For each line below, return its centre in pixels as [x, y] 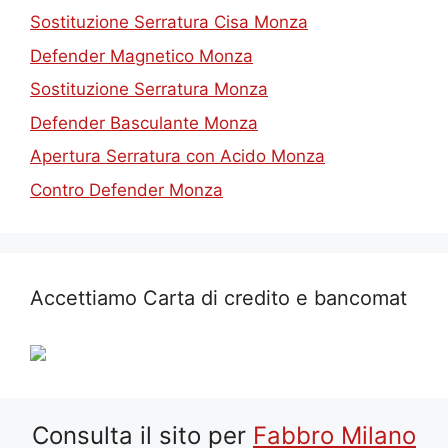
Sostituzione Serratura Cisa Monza [169, 22]
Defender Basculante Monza [144, 122]
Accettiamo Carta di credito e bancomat [218, 297]
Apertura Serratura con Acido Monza [177, 156]
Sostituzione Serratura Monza [149, 89]
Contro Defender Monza [126, 189]
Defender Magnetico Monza [141, 55]
